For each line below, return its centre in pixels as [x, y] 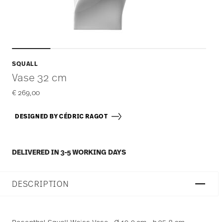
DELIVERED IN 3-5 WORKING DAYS [69, 152]
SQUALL [25, 64]
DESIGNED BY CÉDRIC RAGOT [63, 116]
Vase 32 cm [39, 77]
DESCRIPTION [40, 184]
